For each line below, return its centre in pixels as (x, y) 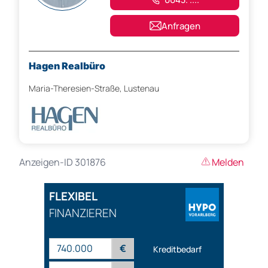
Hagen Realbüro (67, 66)
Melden (228, 162)
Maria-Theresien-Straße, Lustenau (94, 89)
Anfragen (181, 26)
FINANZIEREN (83, 213)
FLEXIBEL (73, 197)
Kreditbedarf (177, 249)
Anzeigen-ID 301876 (63, 162)
